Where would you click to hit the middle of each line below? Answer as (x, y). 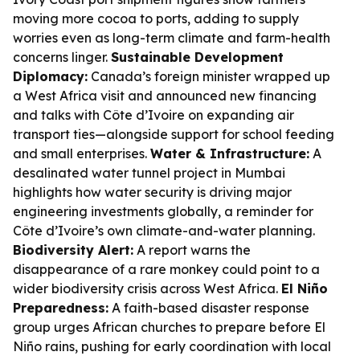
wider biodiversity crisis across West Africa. (147, 288)
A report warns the (192, 250)
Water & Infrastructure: (230, 153)
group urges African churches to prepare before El (169, 327)
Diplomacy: (50, 76)
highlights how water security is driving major (152, 192)
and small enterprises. (82, 153)
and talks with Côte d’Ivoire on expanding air (153, 115)
